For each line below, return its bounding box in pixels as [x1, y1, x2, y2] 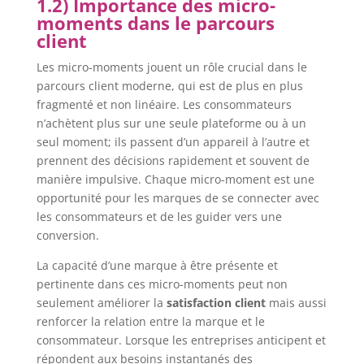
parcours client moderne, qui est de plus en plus [36, 77, 303, 93]
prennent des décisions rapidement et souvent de [36, 152, 310, 168]
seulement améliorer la [36, 294, 167, 310]
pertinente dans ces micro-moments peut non [36, 275, 288, 292]
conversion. [36, 227, 99, 243]
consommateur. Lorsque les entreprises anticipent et [36, 331, 326, 348]
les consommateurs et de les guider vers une [36, 208, 282, 224]
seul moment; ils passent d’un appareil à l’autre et [36, 133, 310, 149]
